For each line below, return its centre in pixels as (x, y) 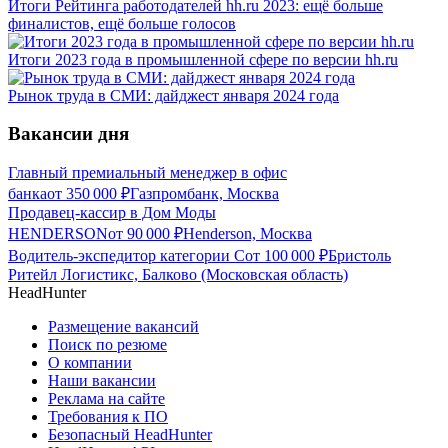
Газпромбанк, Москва (204, 194)
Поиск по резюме (107, 345)
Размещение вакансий (123, 327)
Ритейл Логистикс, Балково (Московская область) (178, 275)
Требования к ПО (108, 417)
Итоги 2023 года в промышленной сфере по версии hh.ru (203, 59)
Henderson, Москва (247, 234)
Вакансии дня (68, 134)
